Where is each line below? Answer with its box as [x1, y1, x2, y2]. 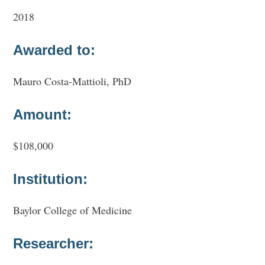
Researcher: [13, 235, 94, 251]
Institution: [13, 170, 88, 187]
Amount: [13, 106, 72, 122]
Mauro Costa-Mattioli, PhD [13, 73, 132, 88]
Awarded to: [13, 41, 96, 58]
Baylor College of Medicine [13, 202, 132, 217]
